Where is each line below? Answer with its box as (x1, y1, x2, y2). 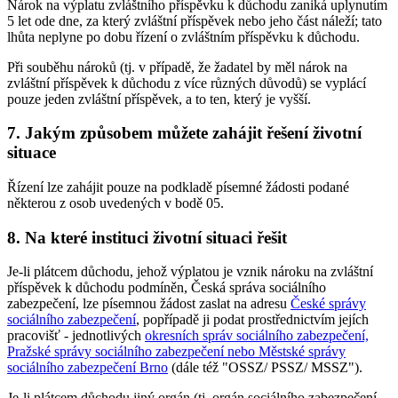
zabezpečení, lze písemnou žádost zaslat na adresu (7, 296, 291, 312)
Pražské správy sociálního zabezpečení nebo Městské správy (7, 344, 346, 360)
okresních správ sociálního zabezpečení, (145, 328, 369, 344)
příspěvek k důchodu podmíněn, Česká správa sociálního (7, 280, 326, 296)
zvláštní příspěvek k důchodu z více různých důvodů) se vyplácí (7, 75, 366, 91)
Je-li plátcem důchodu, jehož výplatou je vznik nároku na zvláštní (7, 264, 373, 280)
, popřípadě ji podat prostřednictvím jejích (136, 312, 369, 328)
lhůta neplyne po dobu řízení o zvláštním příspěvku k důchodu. (7, 28, 360, 44)
